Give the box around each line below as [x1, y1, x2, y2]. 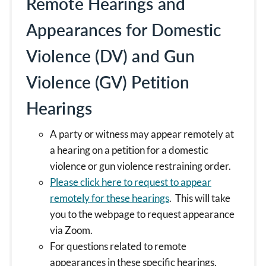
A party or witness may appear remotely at [50, 128, 234, 140]
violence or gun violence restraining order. [50, 160, 233, 172]
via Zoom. [50, 224, 93, 236]
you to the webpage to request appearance [50, 208, 235, 220]
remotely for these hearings [50, 192, 169, 204]
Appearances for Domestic [26, 20, 221, 40]
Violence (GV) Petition [26, 72, 190, 92]
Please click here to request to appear [50, 176, 211, 188]
